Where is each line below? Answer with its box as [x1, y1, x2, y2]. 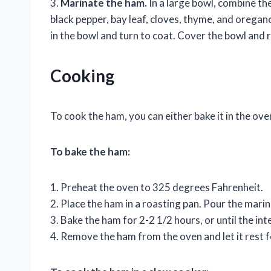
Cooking [50, 65, 114, 87]
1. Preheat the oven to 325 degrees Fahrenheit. [50, 181, 263, 194]
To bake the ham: [50, 145, 130, 158]
